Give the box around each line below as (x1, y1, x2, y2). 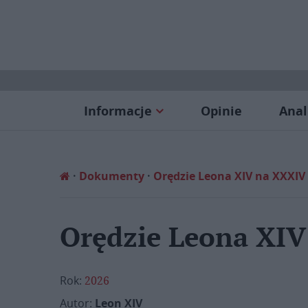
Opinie (200, 102, 242, 120)
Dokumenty (79, 168, 144, 184)
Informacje (83, 102, 152, 120)
